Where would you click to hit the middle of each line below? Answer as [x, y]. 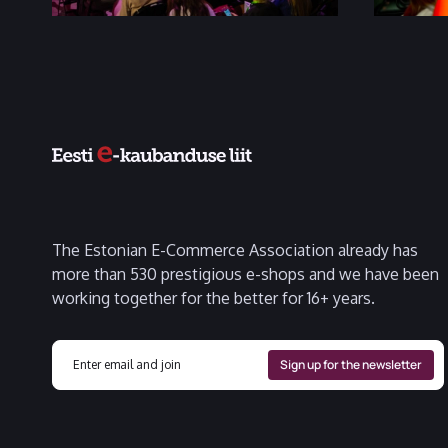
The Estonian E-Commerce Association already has [235, 249]
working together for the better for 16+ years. [213, 297]
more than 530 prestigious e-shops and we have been [245, 273]
